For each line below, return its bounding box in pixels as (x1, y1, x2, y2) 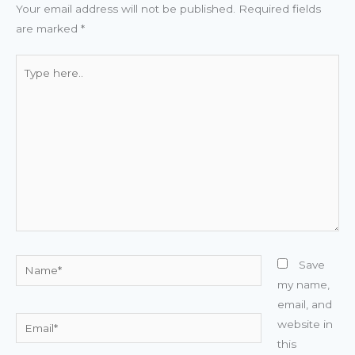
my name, (277, 278, 330, 292)
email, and (277, 298, 332, 311)
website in (277, 318, 333, 331)
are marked (16, 21, 81, 35)
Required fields (239, 2, 321, 15)
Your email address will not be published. (16, 2, 235, 15)
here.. (15, 77, 45, 90)
